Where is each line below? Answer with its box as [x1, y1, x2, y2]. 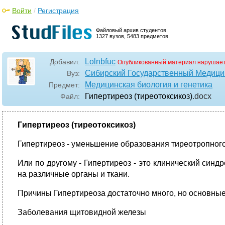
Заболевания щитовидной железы [18, 208, 146, 216]
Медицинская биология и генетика [85, 80, 212, 89]
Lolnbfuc [85, 57, 116, 66]
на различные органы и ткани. [18, 170, 130, 178]
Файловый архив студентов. [96, 27, 168, 33]
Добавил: [50, 58, 80, 66]
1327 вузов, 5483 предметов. [96, 33, 170, 39]
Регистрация [38, 7, 79, 15]
